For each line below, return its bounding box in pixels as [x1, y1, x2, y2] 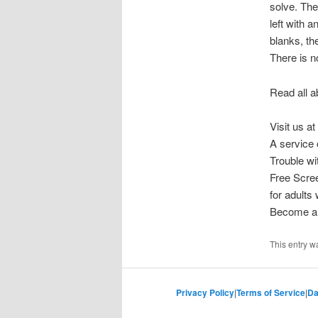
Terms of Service [236, 286, 305, 300]
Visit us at [269, 119, 315, 134]
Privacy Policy [176, 286, 234, 300]
